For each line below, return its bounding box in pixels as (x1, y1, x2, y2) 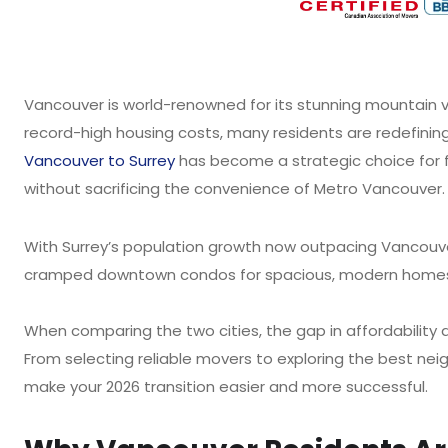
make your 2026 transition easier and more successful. (24, 376, 428, 397)
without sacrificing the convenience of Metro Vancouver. (24, 178, 445, 199)
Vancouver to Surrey (24, 150, 175, 171)
